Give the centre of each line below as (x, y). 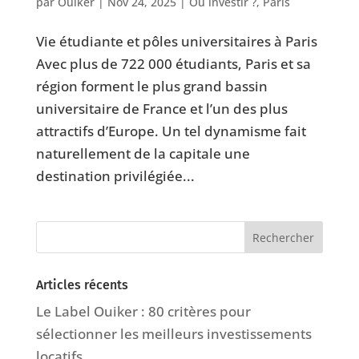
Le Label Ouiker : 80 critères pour (143, 312)
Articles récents (82, 285)
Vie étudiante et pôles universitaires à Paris (176, 42)
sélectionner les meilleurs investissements (173, 334)
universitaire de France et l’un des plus (161, 109)
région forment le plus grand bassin (151, 87)
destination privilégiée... (115, 176)
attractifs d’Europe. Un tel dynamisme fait (171, 131)
